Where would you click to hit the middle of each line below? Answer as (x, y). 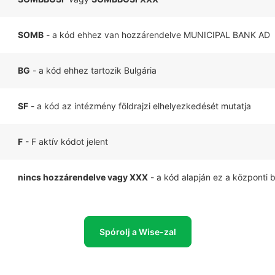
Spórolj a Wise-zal (137, 232)
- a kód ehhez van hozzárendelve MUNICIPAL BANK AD (157, 35)
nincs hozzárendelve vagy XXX (83, 177)
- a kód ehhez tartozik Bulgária (93, 70)
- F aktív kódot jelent (65, 141)
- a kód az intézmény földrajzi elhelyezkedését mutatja (140, 106)
